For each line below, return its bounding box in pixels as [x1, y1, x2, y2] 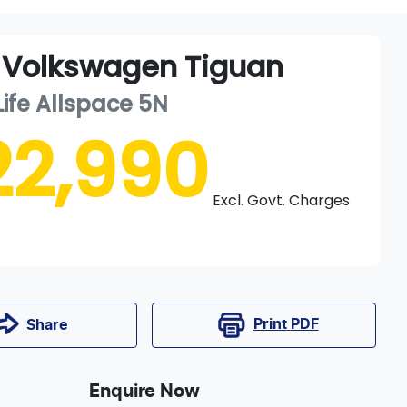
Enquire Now [89, 382, 201, 401]
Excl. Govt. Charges [213, 190, 351, 212]
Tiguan [184, 46, 284, 88]
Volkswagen [2, 46, 178, 88]
